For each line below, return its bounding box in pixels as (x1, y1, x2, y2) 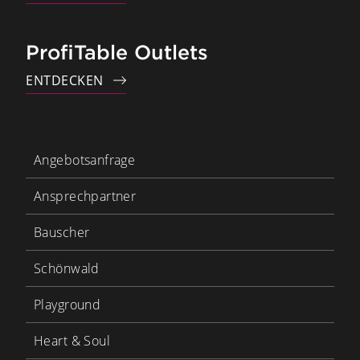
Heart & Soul (34, 332, 111, 350)
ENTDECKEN (26, 72, 104, 90)
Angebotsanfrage (34, 151, 136, 170)
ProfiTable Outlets (26, 40, 208, 65)
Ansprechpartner (34, 187, 137, 206)
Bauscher (34, 223, 90, 242)
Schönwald (34, 260, 100, 278)
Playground (34, 296, 101, 314)
